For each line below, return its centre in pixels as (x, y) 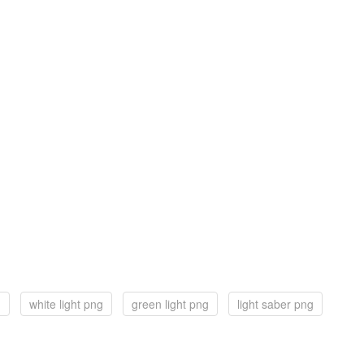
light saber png (275, 304)
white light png (66, 304)
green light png (170, 304)
